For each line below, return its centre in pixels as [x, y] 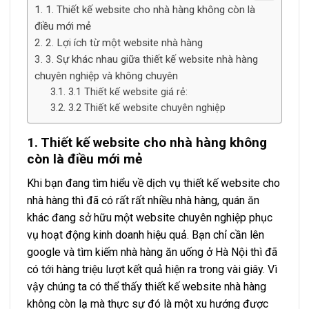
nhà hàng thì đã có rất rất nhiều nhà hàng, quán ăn [143, 200]
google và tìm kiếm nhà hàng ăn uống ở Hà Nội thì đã [152, 252]
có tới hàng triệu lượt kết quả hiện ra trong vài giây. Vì [152, 269]
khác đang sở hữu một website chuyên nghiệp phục [150, 217]
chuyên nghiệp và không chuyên [106, 76]
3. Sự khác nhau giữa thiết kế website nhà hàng [152, 60]
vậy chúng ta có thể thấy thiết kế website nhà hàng [147, 286]
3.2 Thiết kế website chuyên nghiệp [147, 108]
